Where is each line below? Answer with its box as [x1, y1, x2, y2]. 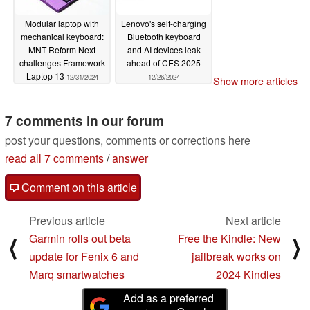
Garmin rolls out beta [29, 230, 131, 247]
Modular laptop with [25, 17, 99, 29]
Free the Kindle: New [178, 230, 281, 247]
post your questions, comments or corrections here [5, 132, 250, 149]
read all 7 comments [5, 150, 104, 167]
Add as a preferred [123, 290, 215, 307]
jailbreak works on [192, 248, 281, 265]
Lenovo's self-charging [121, 17, 206, 29]
